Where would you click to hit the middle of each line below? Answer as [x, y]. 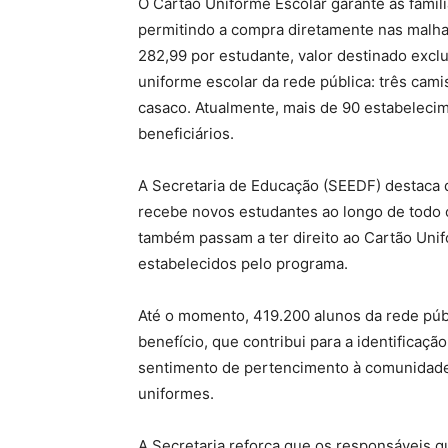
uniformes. [176, 393]
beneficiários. [186, 133]
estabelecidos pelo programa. [243, 263]
